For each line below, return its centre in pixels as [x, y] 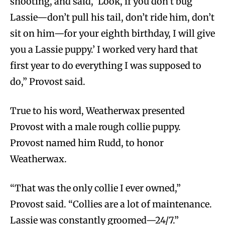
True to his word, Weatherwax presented [97, 111]
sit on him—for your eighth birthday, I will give [113, 34]
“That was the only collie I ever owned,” [95, 188]
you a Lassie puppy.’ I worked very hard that [104, 50]
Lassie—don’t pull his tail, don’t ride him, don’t [112, 18]
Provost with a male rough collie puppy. [95, 127]
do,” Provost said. [48, 82]
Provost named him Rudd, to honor [87, 143]
